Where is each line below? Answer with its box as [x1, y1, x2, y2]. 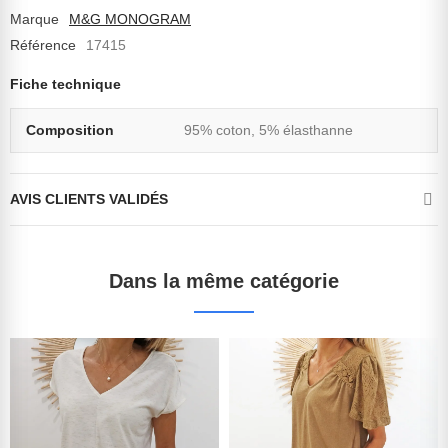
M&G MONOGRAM [69, 11, 191, 28]
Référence [10, 37, 76, 54]
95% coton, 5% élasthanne [184, 122, 353, 139]
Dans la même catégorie [109, 270, 339, 293]
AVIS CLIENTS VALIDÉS [10, 191, 168, 208]
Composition [26, 122, 114, 139]
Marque [10, 11, 59, 28]
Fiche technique [10, 76, 121, 93]
